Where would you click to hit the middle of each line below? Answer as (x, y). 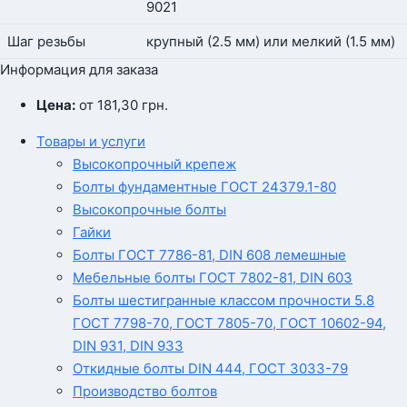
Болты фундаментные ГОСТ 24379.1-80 (204, 187)
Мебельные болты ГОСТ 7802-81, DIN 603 (213, 278)
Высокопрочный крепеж (154, 164)
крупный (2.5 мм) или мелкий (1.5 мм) (271, 42)
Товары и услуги (91, 142)
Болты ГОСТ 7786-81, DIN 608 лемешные (209, 255)
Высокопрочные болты (149, 210)
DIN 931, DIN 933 (128, 346)
